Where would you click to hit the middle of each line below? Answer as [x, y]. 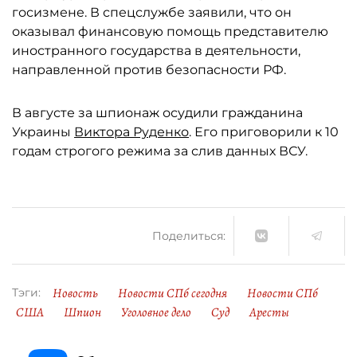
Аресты [269, 312]
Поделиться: [189, 235]
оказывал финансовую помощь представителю [170, 31]
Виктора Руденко [131, 132]
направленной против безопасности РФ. [149, 70]
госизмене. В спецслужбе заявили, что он [152, 12]
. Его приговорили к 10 [264, 132]
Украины [43, 132]
